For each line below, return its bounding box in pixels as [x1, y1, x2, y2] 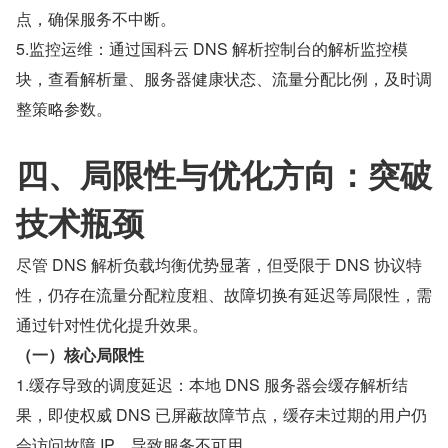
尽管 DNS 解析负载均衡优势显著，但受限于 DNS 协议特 [16, 253, 422, 276]
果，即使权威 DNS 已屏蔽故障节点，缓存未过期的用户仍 [16, 403, 427, 426]
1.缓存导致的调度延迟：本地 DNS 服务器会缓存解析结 [16, 373, 408, 396]
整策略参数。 [16, 97, 112, 120]
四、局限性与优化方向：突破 [16, 151, 432, 197]
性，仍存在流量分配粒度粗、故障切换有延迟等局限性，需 [16, 283, 432, 306]
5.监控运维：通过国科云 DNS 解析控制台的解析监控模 [16, 37, 408, 60]
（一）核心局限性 [16, 343, 144, 366]
